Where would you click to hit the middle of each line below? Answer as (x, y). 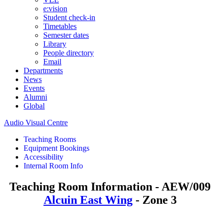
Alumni (35, 97)
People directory (69, 53)
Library (55, 44)
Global (34, 106)
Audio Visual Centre (36, 122)
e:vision (55, 8)
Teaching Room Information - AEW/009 (110, 186)
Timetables (60, 26)
